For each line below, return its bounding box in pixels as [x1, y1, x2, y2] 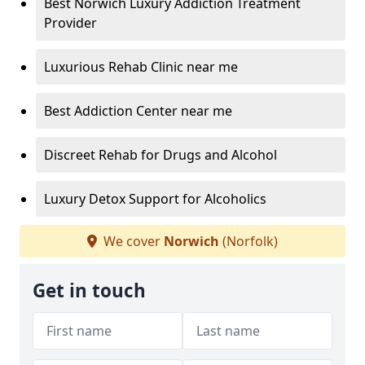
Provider [44, 13, 97, 32]
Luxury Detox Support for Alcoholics [44, 189, 266, 208]
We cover [100, 231, 164, 250]
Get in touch [33, 277, 146, 303]
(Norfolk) [219, 231, 278, 250]
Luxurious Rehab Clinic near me [44, 57, 238, 76]
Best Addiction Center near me [44, 101, 232, 120]
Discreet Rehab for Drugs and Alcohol [44, 145, 277, 164]
